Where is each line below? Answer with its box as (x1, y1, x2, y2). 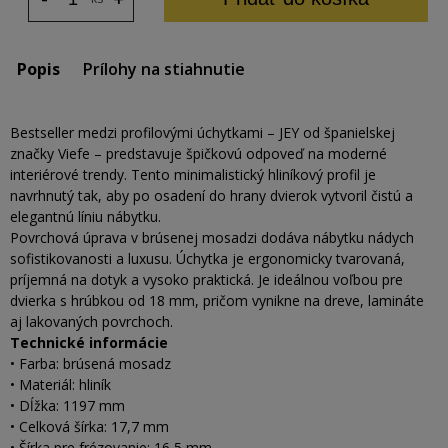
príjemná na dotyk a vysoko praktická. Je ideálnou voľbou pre (10, 270, 403, 290)
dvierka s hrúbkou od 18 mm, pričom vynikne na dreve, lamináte (10, 291, 424, 311)
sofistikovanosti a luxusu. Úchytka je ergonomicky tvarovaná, (10, 249, 405, 269)
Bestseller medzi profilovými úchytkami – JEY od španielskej (10, 123, 395, 143)
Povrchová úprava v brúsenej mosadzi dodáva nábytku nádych (10, 228, 414, 248)
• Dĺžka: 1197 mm (10, 396, 125, 416)
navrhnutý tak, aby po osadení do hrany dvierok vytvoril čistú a (10, 186, 413, 206)
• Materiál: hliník (10, 375, 111, 395)
